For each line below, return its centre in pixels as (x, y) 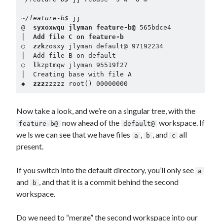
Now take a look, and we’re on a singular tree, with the (106, 110)
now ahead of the (91, 122)
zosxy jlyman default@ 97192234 (104, 46)
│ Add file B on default (68, 55)
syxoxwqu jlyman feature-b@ (84, 27)
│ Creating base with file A (76, 74)
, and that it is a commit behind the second (109, 182)
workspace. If (181, 122)
